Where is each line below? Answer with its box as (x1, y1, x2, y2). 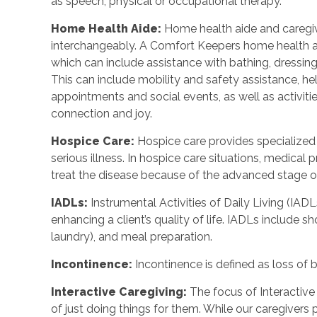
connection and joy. (51, 106, 153, 120)
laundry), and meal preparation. (51, 229, 213, 243)
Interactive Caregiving (51, 284, 184, 299)
